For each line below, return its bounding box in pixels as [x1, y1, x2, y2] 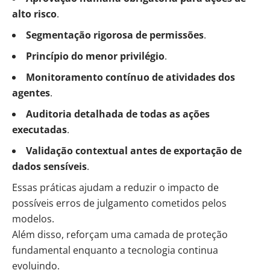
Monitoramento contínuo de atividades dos [26, 70, 235, 84]
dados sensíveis [12, 159, 87, 173]
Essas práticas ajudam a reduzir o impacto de [12, 180, 219, 194]
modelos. [12, 212, 54, 225]
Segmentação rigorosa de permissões [26, 28, 204, 42]
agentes [12, 86, 50, 99]
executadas [12, 122, 67, 136]
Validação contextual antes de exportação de [26, 143, 242, 157]
